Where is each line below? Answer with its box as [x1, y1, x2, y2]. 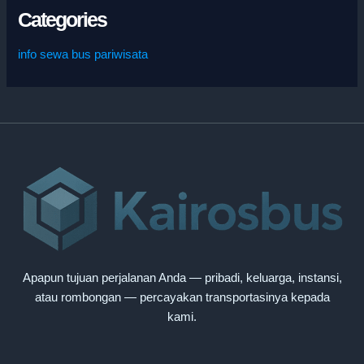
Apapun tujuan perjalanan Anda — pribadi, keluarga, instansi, [22, 271, 342, 285]
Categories [18, 9, 107, 32]
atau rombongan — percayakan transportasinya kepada [34, 291, 330, 305]
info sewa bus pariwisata [18, 47, 149, 61]
